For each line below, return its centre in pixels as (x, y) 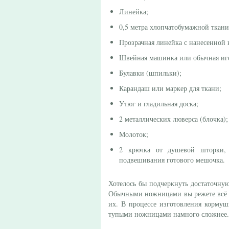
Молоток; (134, 134)
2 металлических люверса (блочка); (174, 119)
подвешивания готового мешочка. (172, 160)
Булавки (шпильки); (150, 73)
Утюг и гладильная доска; (159, 104)
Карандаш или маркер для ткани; (170, 88)
